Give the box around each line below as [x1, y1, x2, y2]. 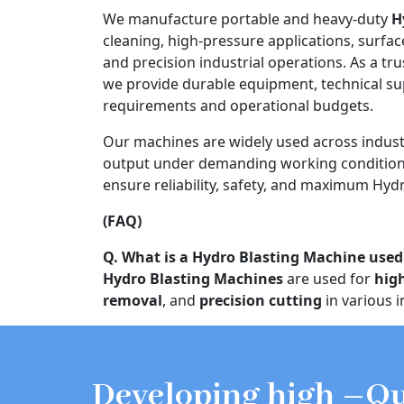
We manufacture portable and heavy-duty [103, 8, 391, 29]
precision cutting [199, 289, 322, 310]
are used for [283, 268, 374, 289]
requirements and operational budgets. [103, 95, 373, 115]
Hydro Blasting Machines [103, 268, 283, 289]
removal [103, 289, 162, 310]
